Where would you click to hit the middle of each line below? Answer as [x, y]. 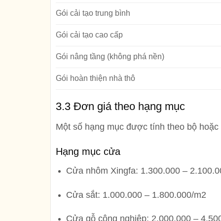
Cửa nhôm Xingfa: [103, 170]
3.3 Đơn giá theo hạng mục [120, 107]
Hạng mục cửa [88, 151]
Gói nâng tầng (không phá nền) [110, 57]
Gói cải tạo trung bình [93, 13]
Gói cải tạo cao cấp [89, 35]
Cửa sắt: [84, 195]
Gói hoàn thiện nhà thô [95, 78]
